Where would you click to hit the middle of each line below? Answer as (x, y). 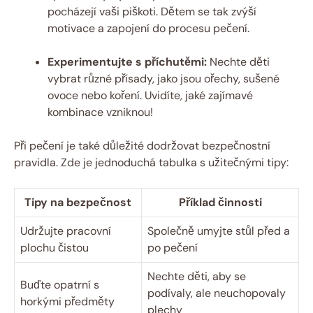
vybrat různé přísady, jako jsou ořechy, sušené (163, 79)
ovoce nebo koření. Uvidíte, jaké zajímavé (150, 96)
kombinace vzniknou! (100, 112)
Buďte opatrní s (60, 285)
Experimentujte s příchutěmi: (127, 62)
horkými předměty (67, 302)
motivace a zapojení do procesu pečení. (148, 29)
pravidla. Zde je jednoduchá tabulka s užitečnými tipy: (151, 163)
